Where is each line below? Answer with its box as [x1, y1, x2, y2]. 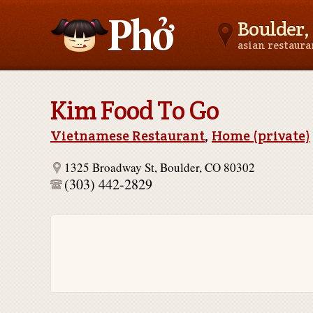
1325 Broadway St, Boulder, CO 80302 [64, 159, 255, 175]
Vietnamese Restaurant [50, 126, 205, 145]
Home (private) [212, 126, 310, 145]
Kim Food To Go [50, 94, 219, 127]
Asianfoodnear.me [50, 78, 140, 94]
